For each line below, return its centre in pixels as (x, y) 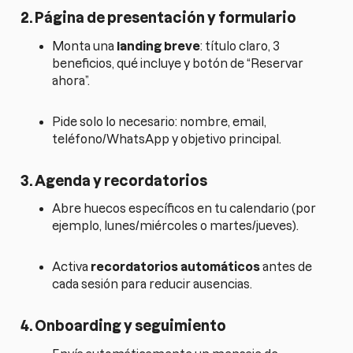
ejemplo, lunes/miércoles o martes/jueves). (176, 226)
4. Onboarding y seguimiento (124, 326)
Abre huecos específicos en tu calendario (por (184, 209)
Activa (72, 267)
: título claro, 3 (240, 46)
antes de (286, 267)
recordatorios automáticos (176, 267)
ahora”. (71, 80)
